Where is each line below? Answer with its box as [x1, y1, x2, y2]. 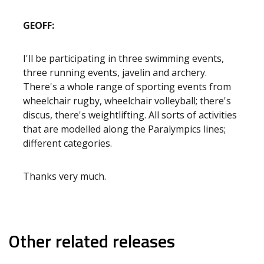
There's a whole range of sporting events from [23, 80, 231, 93]
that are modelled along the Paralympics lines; [23, 123, 226, 136]
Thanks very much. [23, 170, 106, 183]
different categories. [23, 137, 112, 150]
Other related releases [9, 227, 175, 255]
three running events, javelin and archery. [23, 66, 207, 79]
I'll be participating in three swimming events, [23, 52, 224, 65]
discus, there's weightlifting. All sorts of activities [23, 108, 237, 121]
